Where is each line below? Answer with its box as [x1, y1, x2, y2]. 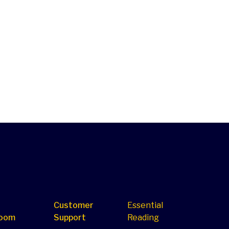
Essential [127, 200, 164, 210]
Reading [127, 213, 159, 222]
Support [54, 213, 86, 222]
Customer [54, 200, 94, 210]
